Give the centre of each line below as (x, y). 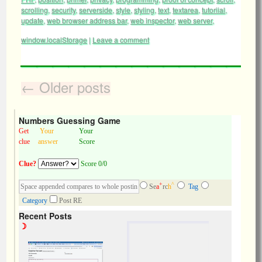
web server (195, 20)
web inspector (152, 20)
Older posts (73, 87)
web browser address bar (87, 20)
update (32, 20)
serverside (96, 10)
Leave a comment (121, 39)
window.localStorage (54, 39)
